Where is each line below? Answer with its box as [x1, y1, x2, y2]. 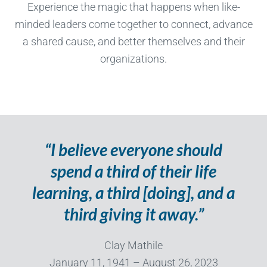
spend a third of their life [51, 161, 216, 182]
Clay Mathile [104, 239, 163, 252]
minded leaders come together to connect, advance [14, 18, 253, 31]
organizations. [100, 52, 167, 66]
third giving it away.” [63, 204, 204, 225]
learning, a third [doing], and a [32, 182, 235, 203]
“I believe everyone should [45, 139, 222, 160]
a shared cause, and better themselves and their [22, 35, 245, 48]
